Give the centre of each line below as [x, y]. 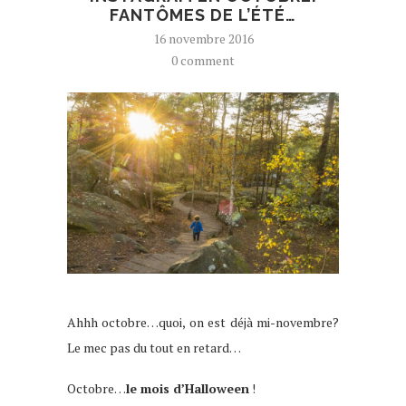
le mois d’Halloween [188, 388]
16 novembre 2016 [203, 38]
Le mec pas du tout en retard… [154, 347]
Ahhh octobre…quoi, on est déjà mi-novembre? [203, 322]
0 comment [203, 60]
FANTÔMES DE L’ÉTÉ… [203, 14]
